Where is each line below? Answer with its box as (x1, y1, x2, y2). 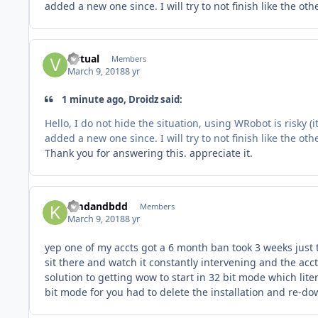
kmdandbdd (67, 199, 128, 213)
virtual (67, 51, 100, 65)
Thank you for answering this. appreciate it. (45, 146, 256, 160)
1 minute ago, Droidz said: (60, 93, 183, 106)
